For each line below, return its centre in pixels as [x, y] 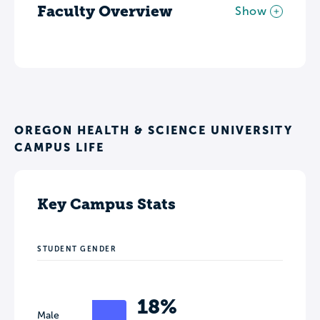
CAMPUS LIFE [59, 147]
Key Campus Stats [106, 204]
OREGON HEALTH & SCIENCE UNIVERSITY [154, 130]
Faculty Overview [105, 11]
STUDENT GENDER [77, 249]
